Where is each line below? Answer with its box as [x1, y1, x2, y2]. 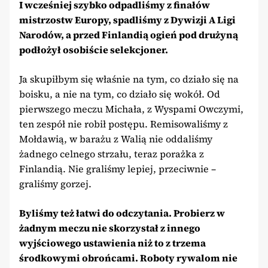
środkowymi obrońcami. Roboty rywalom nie [19, 251, 237, 264]
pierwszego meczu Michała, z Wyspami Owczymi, [19, 102, 243, 115]
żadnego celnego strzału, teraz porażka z [19, 147, 204, 160]
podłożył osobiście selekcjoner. [19, 42, 168, 56]
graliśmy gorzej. [19, 176, 92, 190]
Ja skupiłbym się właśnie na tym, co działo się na [19, 72, 239, 86]
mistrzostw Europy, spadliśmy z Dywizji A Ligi [19, 13, 236, 26]
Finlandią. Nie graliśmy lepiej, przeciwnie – [19, 162, 216, 175]
